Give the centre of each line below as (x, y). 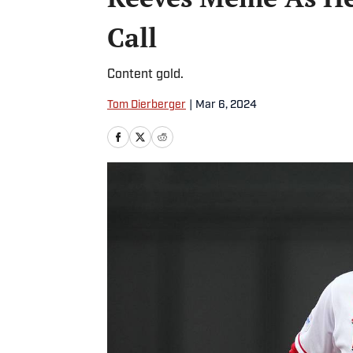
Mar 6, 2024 (226, 105)
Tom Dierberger (147, 105)
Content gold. (145, 75)
